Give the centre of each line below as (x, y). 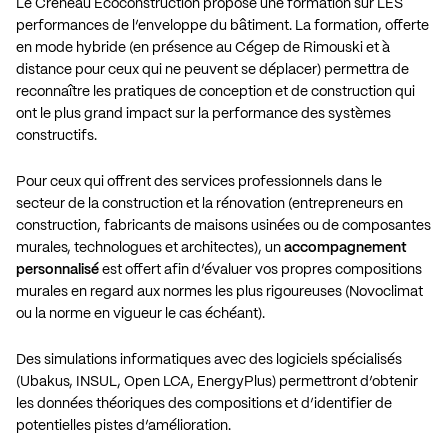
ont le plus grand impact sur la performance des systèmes (203, 113)
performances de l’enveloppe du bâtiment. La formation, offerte (222, 25)
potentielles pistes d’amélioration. (123, 425)
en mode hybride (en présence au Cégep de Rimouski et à (203, 47)
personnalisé (57, 269)
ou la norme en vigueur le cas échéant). (140, 313)
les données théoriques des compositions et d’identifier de (204, 403)
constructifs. (56, 135)
